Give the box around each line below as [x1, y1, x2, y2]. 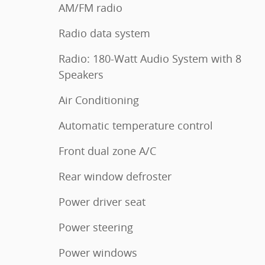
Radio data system [59, 25, 150, 40]
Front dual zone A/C [59, 143, 156, 158]
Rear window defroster [59, 169, 172, 183]
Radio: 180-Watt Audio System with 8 [59, 51, 241, 66]
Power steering [59, 219, 133, 234]
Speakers [59, 67, 104, 82]
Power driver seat [59, 194, 146, 209]
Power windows [59, 245, 137, 260]
